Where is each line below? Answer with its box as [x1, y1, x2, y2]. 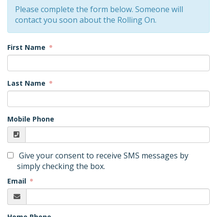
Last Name [7, 78, 47, 88]
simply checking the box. [17, 161, 105, 171]
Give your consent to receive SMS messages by [17, 150, 188, 161]
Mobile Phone [7, 114, 54, 124]
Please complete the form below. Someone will [15, 4, 183, 15]
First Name [7, 43, 47, 52]
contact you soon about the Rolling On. [15, 15, 156, 25]
